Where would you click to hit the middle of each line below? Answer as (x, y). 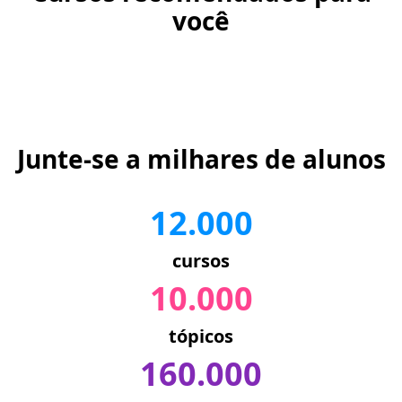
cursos (201, 261)
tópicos (201, 336)
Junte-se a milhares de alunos (201, 159)
